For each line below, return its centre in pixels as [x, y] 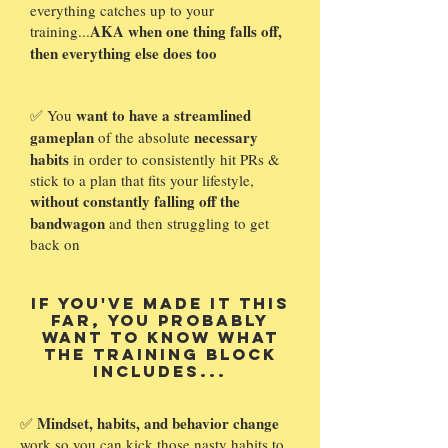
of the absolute [144, 137]
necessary [226, 137]
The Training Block [160, 354]
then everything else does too [123, 53]
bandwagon [67, 223]
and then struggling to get [187, 223]
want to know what [160, 337]
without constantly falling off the [135, 201]
